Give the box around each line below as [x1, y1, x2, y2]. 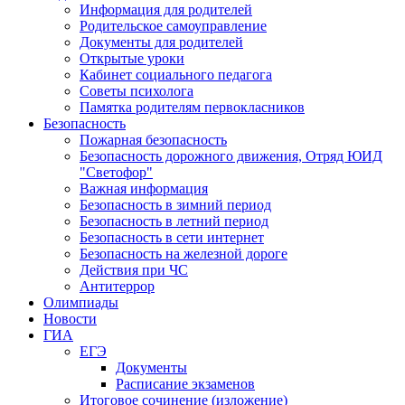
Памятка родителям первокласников [80, 99, 305, 116]
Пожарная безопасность [80, 132, 227, 148]
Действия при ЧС [80, 262, 188, 278]
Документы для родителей [80, 34, 243, 51]
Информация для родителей [80, 2, 252, 18]
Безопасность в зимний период [80, 197, 271, 213]
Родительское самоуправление [80, 18, 267, 34]
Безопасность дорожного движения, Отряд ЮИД [80, 148, 382, 165]
